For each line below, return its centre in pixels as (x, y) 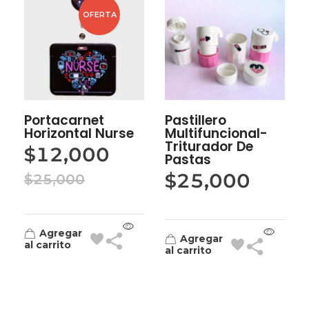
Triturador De (209, 146)
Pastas (188, 159)
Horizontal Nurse (79, 133)
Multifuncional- (216, 133)
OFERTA (99, 14)
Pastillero (196, 120)
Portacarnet (64, 120)
